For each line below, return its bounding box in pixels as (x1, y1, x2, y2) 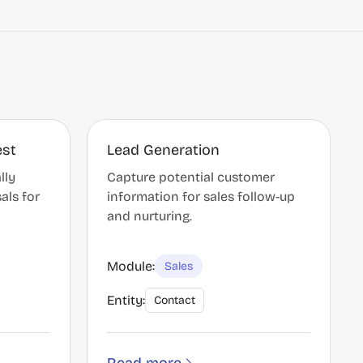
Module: (107, 258, 155, 274)
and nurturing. (107, 208, 192, 224)
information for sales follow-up (107, 189, 295, 204)
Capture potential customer (107, 169, 275, 185)
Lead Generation (107, 141, 220, 159)
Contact (154, 293, 195, 307)
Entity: (107, 292, 145, 308)
